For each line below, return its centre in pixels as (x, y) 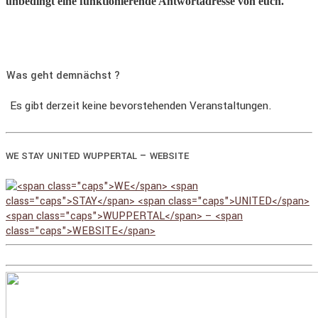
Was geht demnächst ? (63, 75)
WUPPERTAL (110, 156)
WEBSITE (169, 156)
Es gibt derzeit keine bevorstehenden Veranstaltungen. (141, 106)
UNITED (64, 156)
